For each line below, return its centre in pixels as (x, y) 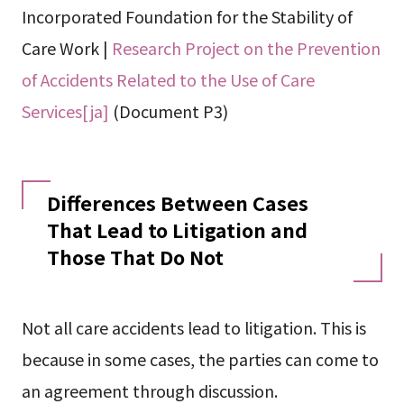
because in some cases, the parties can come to (200, 358)
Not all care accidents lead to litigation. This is (193, 327)
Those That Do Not (135, 257)
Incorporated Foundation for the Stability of (187, 16)
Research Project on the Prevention (246, 47)
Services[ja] (65, 110)
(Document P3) (168, 110)
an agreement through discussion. (149, 390)
